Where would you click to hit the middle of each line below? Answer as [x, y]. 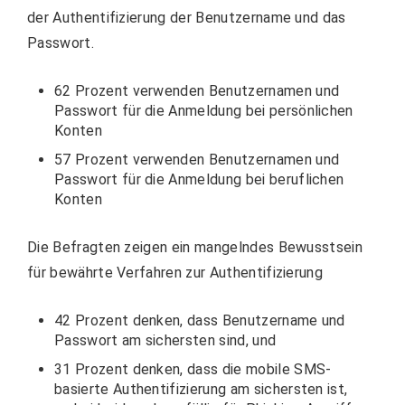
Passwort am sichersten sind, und [165, 341]
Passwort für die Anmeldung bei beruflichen [199, 180]
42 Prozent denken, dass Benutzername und [200, 321]
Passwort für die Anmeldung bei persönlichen [204, 111]
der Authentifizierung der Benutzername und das [187, 18]
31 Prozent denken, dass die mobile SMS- [193, 370]
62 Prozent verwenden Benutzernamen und [197, 91]
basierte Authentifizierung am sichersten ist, [201, 390]
